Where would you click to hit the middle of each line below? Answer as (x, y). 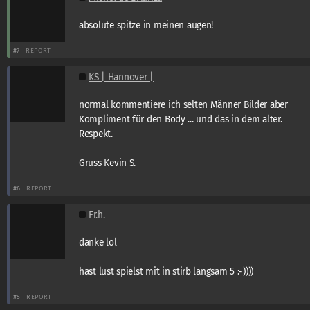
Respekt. (96, 134)
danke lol (98, 242)
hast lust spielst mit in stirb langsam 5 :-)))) (166, 271)
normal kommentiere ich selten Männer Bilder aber (183, 104)
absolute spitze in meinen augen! (146, 25)
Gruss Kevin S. (108, 163)
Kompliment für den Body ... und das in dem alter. (181, 119)
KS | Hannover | (121, 77)
